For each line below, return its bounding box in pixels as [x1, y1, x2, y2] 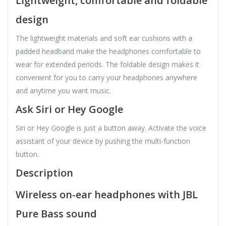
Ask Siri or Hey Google [16, 102, 123, 116]
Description [16, 165, 73, 180]
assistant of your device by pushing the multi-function [16, 136, 190, 146]
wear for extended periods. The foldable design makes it [16, 59, 199, 69]
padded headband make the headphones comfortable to [16, 46, 201, 56]
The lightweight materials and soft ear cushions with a [16, 33, 192, 43]
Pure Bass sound [16, 206, 97, 220]
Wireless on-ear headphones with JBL [16, 187, 198, 201]
